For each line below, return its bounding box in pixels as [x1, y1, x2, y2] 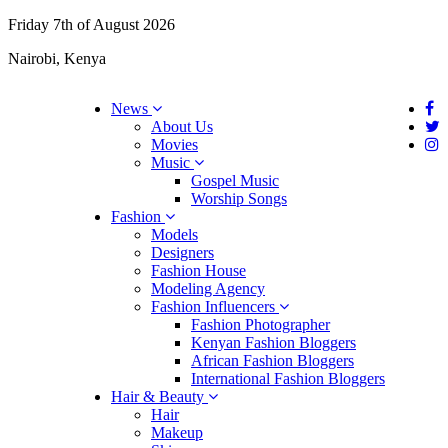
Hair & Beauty [111, 388, 208, 405]
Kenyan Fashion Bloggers [191, 334, 356, 351]
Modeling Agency [151, 280, 265, 297]
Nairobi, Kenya [8, 50, 106, 67]
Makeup [151, 424, 203, 441]
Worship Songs [191, 190, 287, 207]
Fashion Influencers [151, 298, 279, 315]
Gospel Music [191, 172, 279, 189]
